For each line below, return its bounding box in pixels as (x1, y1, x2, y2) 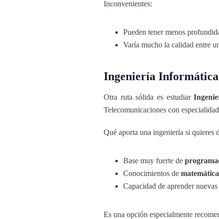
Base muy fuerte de (123, 156, 185, 165)
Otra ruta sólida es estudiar (104, 93, 194, 101)
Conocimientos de (123, 169, 181, 177)
